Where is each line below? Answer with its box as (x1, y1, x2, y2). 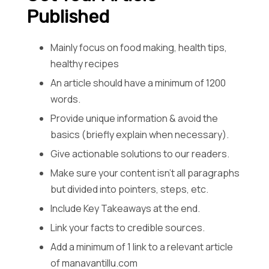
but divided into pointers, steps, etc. (50, 183, 208, 196)
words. (50, 92, 80, 106)
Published (26, 6, 109, 28)
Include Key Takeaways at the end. (50, 202, 200, 215)
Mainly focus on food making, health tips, (50, 41, 227, 54)
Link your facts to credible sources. (50, 221, 205, 234)
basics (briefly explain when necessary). (50, 128, 229, 141)
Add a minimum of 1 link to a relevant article (50, 240, 233, 253)
